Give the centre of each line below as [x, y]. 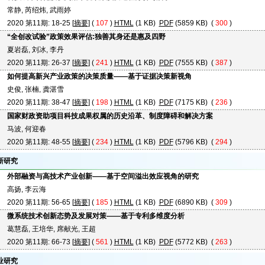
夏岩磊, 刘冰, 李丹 [35, 50]
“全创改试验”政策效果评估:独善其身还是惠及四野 [86, 37]
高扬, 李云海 [26, 189]
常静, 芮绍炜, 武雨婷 [39, 10]
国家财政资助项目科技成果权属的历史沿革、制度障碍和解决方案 [110, 116]
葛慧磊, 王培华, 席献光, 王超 [51, 229]
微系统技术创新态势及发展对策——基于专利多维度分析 [96, 216]
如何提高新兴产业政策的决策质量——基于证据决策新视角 [99, 76]
